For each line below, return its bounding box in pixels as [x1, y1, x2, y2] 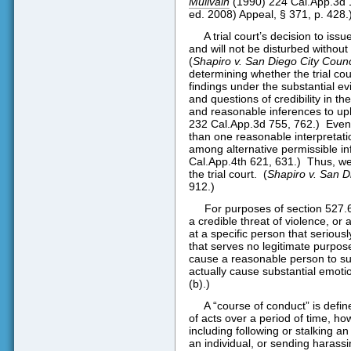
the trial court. [188, 168, 257, 181]
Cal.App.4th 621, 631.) [188, 155, 301, 168]
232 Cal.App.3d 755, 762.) [188, 118, 320, 131]
